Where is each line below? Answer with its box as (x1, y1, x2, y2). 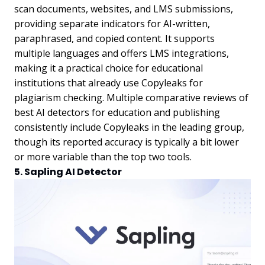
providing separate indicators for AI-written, (14, 17, 210, 31)
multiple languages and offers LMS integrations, (14, 47, 229, 60)
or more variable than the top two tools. (14, 150, 192, 164)
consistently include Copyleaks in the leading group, (14, 121, 244, 134)
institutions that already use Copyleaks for (14, 76, 203, 90)
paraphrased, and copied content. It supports (14, 32, 215, 46)
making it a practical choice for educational (14, 62, 203, 75)
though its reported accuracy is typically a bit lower (14, 135, 239, 149)
